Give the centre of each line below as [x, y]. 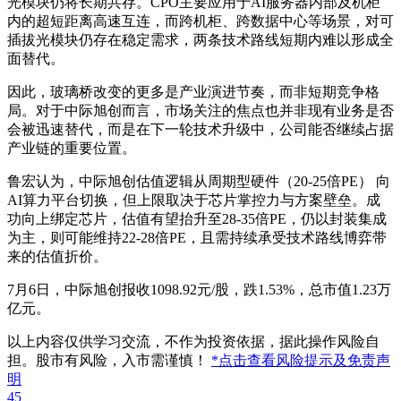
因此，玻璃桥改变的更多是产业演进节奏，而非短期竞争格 [193, 91]
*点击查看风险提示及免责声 [301, 360]
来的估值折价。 [57, 256]
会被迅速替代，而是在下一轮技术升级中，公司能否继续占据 [200, 129]
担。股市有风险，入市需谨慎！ [109, 360]
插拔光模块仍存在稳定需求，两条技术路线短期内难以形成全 [200, 39]
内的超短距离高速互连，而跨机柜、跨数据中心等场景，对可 [200, 21]
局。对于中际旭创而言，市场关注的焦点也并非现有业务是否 [200, 110]
